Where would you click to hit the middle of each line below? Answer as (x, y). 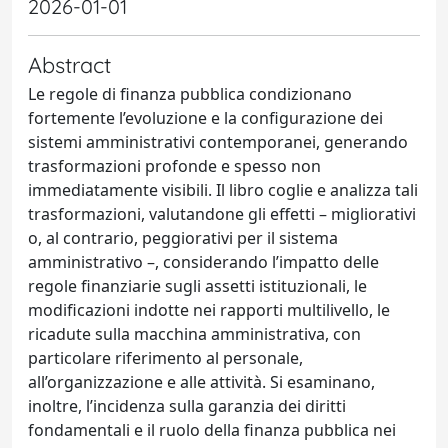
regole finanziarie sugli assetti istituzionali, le (197, 285)
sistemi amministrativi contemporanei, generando (218, 141)
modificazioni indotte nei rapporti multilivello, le (209, 309)
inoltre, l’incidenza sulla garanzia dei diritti (187, 405)
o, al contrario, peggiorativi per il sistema (183, 237)
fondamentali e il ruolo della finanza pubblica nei (212, 429)
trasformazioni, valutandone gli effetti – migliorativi (222, 213)
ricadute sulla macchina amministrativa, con (194, 333)
